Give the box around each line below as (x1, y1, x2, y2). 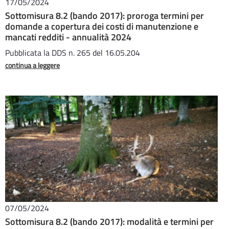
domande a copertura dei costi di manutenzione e (5, 19, 198, 33)
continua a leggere (5, 60, 60, 71)
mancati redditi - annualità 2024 (5, 30, 131, 44)
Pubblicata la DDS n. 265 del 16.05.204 (5, 47, 140, 59)
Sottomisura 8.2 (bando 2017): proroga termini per (5, 9, 204, 22)
